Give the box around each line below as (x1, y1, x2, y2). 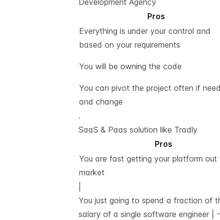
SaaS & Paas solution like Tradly (79, 125, 197, 135)
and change (79, 97, 123, 107)
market (79, 167, 105, 177)
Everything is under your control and (79, 26, 211, 36)
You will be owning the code (79, 61, 182, 71)
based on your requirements (79, 40, 180, 50)
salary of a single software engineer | (79, 209, 217, 219)
